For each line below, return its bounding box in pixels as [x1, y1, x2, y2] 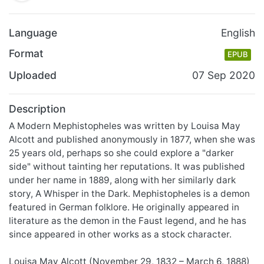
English [221, 27, 255, 39]
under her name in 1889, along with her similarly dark [9, 174, 236, 186]
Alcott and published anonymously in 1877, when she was [9, 133, 255, 145]
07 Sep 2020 [192, 68, 255, 81]
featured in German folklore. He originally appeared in [9, 201, 239, 213]
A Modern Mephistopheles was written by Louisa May [9, 120, 240, 131]
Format [9, 47, 44, 60]
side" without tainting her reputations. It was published [9, 160, 245, 172]
